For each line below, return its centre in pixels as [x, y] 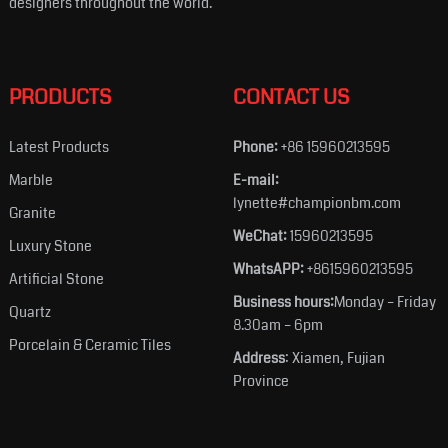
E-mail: [255, 179]
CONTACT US [290, 97]
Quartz [29, 311]
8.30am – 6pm [277, 324]
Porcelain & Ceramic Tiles [89, 344]
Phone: [255, 146]
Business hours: [283, 301]
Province [260, 380]
